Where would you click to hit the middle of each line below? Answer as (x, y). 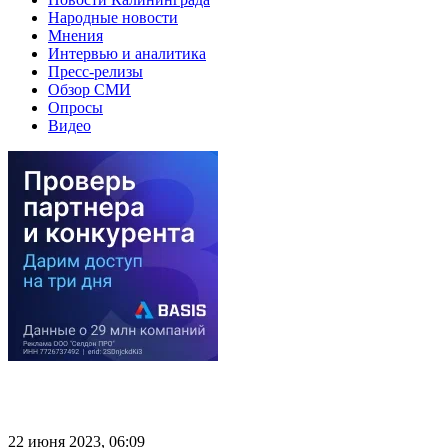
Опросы (75, 107)
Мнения (75, 35)
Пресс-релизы (95, 71)
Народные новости (113, 17)
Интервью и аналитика (127, 53)
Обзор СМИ (89, 89)
